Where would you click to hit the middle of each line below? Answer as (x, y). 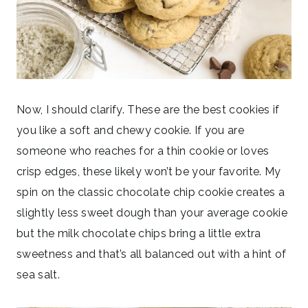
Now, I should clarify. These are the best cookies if (148, 110)
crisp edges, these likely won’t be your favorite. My (149, 172)
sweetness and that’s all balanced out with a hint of (152, 254)
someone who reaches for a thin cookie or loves (143, 151)
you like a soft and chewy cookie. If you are (131, 131)
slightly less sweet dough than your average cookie (152, 213)
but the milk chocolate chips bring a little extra (139, 234)
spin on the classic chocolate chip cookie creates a (151, 192)
